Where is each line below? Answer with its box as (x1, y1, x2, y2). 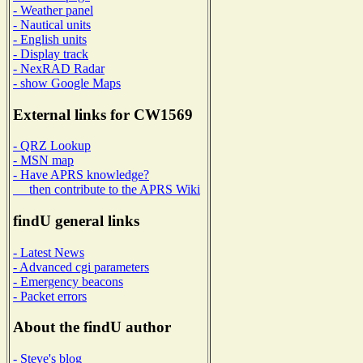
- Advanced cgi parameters (13, 259, 149, 274)
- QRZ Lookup (13, 139, 91, 153)
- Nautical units (13, 17, 91, 32)
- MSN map (13, 153, 74, 168)
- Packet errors (13, 288, 87, 303)
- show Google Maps (13, 75, 121, 90)
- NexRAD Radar (13, 61, 105, 75)
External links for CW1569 (13, 105, 193, 123)
